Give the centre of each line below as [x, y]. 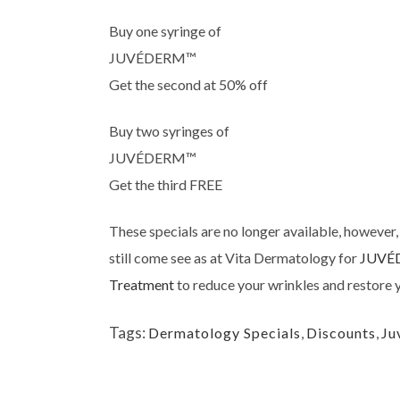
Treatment [142, 284]
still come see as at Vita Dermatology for [234, 257]
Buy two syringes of [169, 130]
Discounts [341, 332]
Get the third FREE [166, 184]
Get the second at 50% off [188, 84]
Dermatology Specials [225, 332]
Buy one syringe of [165, 30]
